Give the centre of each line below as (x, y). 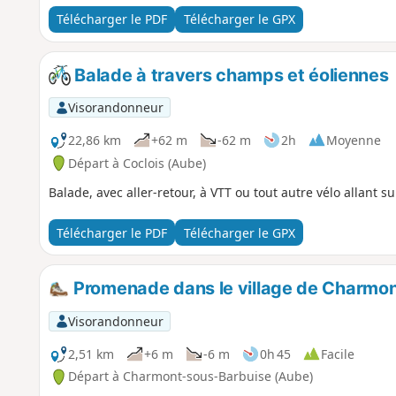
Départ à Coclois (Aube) (137, 163)
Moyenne (353, 140)
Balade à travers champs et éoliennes (229, 75)
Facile (337, 354)
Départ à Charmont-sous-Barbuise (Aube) (190, 377)
